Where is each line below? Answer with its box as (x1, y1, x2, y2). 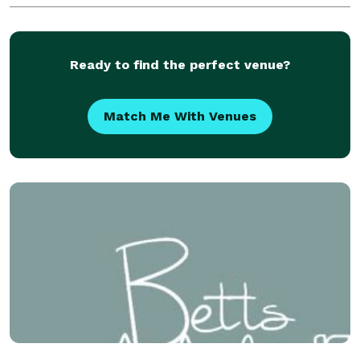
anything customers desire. (18, 4, 186, 20)
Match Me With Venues (104, 108, 256, 124)
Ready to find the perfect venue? (70, 56, 290, 72)
